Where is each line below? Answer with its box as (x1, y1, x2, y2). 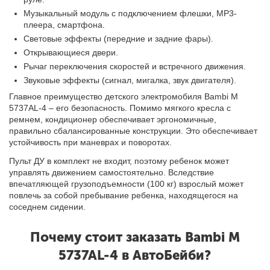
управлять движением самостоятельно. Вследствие (9, 167, 215, 177)
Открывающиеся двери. (24, 47, 119, 57)
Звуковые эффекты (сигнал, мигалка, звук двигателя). (24, 75, 237, 85)
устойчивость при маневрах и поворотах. (9, 137, 172, 147)
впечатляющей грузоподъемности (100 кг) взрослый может (9, 178, 244, 189)
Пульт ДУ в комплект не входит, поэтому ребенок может (9, 155, 230, 166)
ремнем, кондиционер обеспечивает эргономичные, (9, 114, 217, 124)
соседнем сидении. (9, 201, 86, 212)
